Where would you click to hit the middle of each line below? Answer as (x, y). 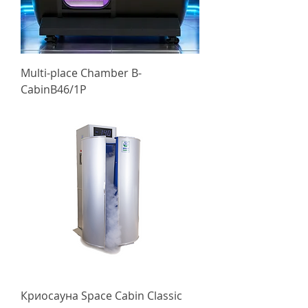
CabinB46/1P (54, 89)
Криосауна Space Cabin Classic (101, 295)
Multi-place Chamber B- (81, 73)
